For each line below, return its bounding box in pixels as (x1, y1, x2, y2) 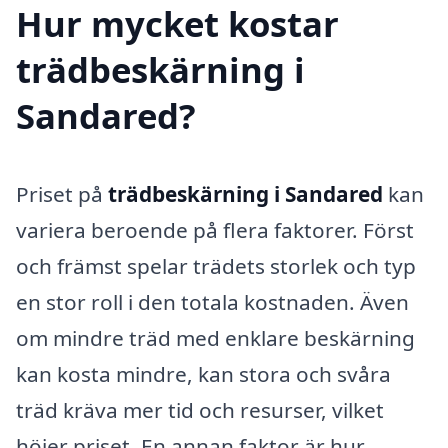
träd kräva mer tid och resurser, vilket (16, 395, 384, 424)
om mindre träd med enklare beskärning (16, 323, 415, 352)
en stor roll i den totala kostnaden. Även (16, 287, 409, 316)
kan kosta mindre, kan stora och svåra (16, 359, 391, 388)
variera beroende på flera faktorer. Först (16, 215, 414, 244)
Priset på (16, 179, 108, 208)
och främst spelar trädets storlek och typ (16, 251, 416, 280)
